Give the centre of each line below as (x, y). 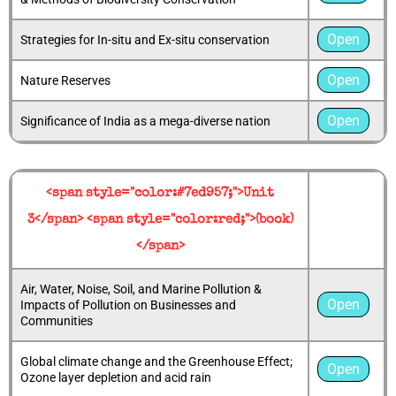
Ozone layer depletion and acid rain (116, 378)
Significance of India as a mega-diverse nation (145, 121)
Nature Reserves (65, 80)
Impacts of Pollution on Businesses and (128, 305)
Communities (57, 321)
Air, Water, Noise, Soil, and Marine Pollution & (141, 289)
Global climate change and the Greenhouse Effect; (156, 362)
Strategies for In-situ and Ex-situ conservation (145, 39)
